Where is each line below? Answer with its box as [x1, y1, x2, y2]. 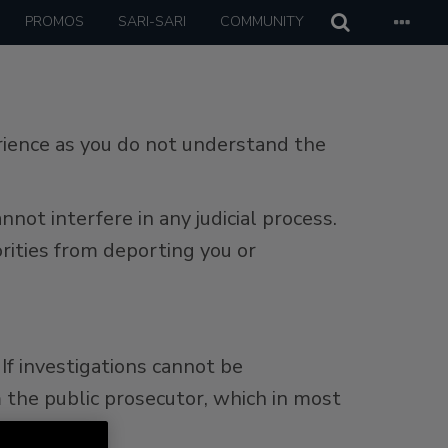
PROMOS [25, 12, 84, 31]
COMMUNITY [220, 12, 304, 31]
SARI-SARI [118, 12, 186, 31]
